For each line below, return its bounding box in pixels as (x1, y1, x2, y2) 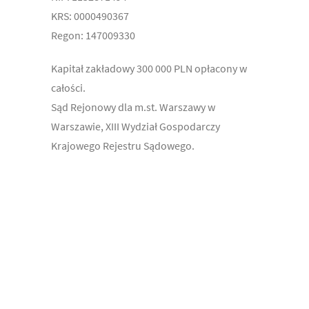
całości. (51, 80, 86, 94)
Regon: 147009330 (51, 28, 135, 42)
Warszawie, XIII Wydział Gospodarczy (51, 119, 220, 133)
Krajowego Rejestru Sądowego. (51, 138, 195, 152)
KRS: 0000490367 (51, 8, 129, 23)
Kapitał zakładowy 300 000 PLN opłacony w (51, 61, 247, 75)
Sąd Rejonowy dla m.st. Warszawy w (51, 99, 215, 114)
